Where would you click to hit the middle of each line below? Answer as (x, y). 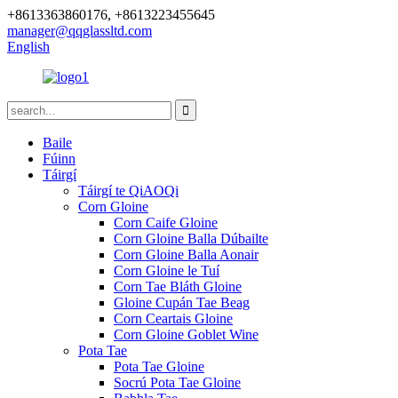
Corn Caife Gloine (166, 223)
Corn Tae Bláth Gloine (178, 287)
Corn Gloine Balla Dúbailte (191, 239)
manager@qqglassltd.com (80, 31)
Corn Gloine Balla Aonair (186, 255)
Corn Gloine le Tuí (167, 271)
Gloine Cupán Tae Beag (182, 302)
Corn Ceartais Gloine (173, 318)
